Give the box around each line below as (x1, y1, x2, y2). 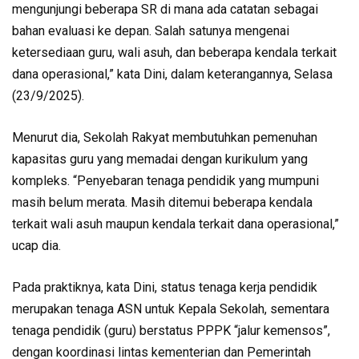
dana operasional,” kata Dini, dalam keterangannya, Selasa (12, 67, 333, 82)
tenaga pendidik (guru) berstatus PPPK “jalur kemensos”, (12, 323, 330, 338)
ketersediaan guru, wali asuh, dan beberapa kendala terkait (12, 45, 337, 60)
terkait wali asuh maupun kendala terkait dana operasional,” (12, 216, 339, 232)
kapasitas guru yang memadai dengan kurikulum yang (12, 151, 308, 167)
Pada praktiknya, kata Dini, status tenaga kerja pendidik (12, 280, 317, 295)
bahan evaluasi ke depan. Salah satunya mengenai (12, 23, 289, 38)
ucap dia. (12, 238, 61, 253)
